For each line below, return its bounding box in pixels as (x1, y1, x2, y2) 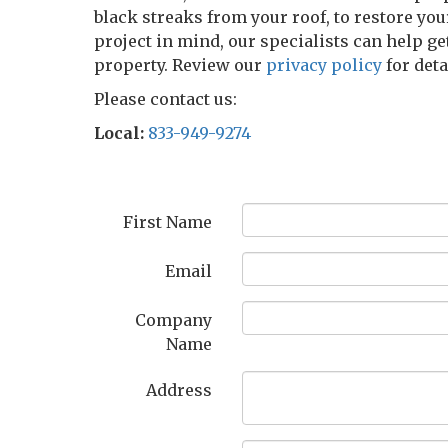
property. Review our (94, 55, 267, 75)
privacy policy (266, 55, 383, 75)
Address (146, 380, 213, 400)
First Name (123, 212, 213, 232)
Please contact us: (94, 89, 238, 109)
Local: (94, 123, 145, 143)
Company (135, 310, 213, 330)
